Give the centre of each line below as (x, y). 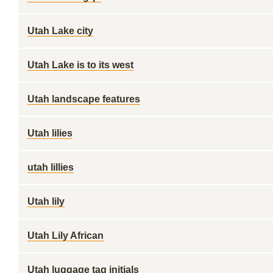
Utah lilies (50, 133)
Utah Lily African (66, 236)
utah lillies (51, 167)
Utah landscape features (84, 99)
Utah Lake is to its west (80, 65)
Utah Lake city (60, 31)
